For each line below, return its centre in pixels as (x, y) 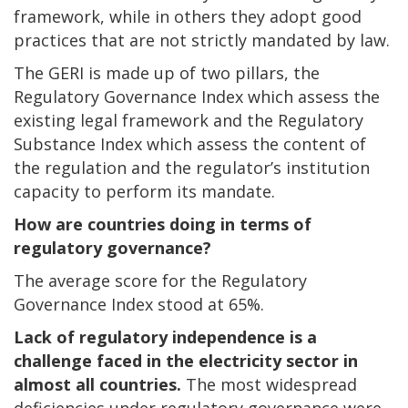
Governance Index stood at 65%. (139, 305)
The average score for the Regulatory (160, 281)
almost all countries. (97, 385)
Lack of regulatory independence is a (165, 337)
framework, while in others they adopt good (188, 17)
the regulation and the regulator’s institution (192, 168)
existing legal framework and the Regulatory (189, 121)
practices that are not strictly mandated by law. (202, 41)
